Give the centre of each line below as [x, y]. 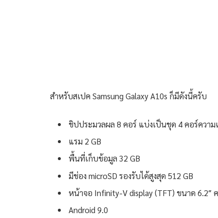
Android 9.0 [88, 210]
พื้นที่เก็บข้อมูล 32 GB [104, 158]
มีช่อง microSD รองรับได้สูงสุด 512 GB [131, 175]
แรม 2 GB [85, 141]
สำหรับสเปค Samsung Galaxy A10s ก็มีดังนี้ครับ [128, 96]
